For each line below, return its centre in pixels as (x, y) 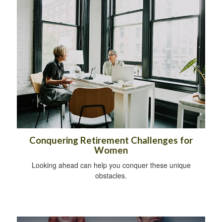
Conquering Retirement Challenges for (111, 140)
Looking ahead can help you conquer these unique (111, 165)
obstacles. (111, 175)
